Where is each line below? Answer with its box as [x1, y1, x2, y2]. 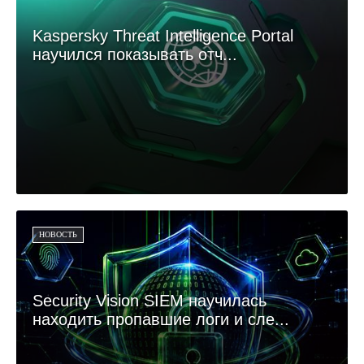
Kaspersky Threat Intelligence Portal [32, 26, 293, 45]
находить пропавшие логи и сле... [32, 310, 289, 328]
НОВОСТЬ [39, 229, 77, 239]
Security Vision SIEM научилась [32, 291, 266, 310]
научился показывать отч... [32, 45, 237, 63]
